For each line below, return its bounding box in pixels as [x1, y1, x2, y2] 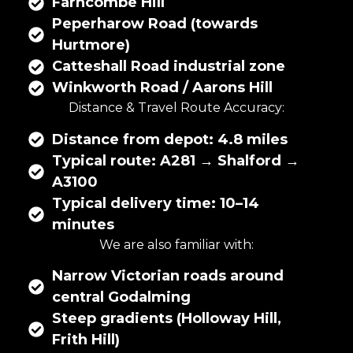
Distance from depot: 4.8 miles [52, 130, 288, 148]
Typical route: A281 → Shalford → [52, 151, 299, 169]
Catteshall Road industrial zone [52, 58, 285, 76]
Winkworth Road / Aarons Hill [52, 79, 273, 97]
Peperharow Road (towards [52, 15, 258, 33]
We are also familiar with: [99, 236, 254, 252]
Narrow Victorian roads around [52, 267, 284, 285]
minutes [52, 215, 114, 233]
